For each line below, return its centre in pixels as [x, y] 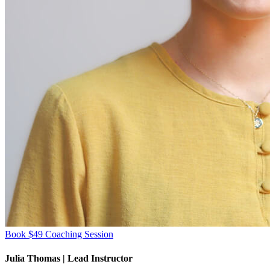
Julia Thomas [34, 258]
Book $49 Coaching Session [59, 234]
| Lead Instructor [98, 258]
